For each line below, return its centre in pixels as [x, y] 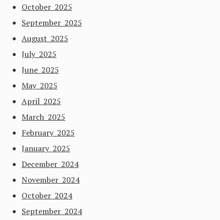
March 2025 [43, 117]
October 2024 [47, 195]
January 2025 [46, 148]
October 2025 [47, 7]
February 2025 [48, 133]
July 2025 [39, 54]
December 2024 [50, 164]
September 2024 [52, 211]
